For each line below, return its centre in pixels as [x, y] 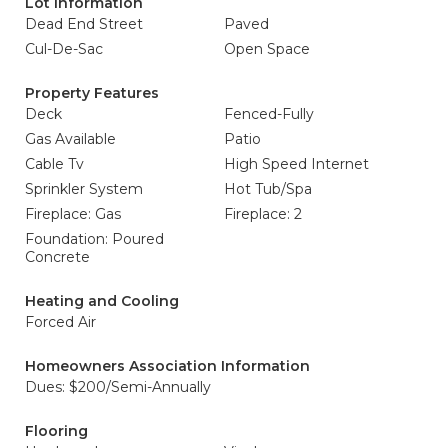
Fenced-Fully [269, 114]
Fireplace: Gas [73, 214]
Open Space [267, 49]
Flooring [56, 431]
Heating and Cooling [102, 301]
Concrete [57, 257]
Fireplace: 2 [263, 214]
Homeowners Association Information [167, 366]
